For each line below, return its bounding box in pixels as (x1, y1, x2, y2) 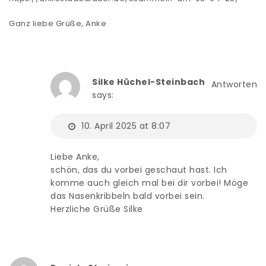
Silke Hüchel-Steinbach (92, 75, 205, 88)
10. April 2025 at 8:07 (78, 119, 170, 132)
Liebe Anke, (50, 150, 100, 163)
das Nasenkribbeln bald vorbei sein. (50, 189, 205, 202)
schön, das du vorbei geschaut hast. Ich (50, 163, 227, 176)
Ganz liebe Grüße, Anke (9, 17, 106, 29)
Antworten (211, 78, 257, 90)
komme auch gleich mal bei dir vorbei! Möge (50, 176, 248, 189)
